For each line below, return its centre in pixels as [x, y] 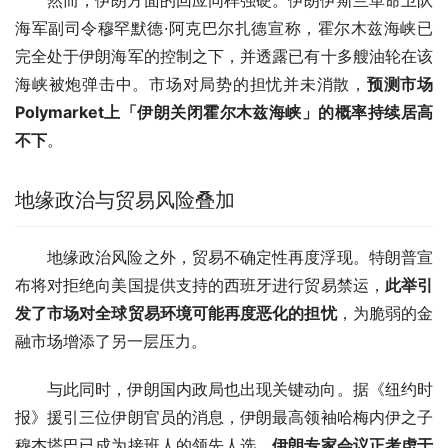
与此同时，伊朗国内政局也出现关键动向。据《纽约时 [240, 388]
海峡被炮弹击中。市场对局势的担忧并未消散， [191, 83]
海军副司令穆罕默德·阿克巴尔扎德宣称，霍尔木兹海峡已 [224, 27]
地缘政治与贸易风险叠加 [125, 199]
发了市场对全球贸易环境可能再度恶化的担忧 [176, 312]
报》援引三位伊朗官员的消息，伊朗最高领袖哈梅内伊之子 [224, 416]
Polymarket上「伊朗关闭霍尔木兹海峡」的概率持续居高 [224, 111]
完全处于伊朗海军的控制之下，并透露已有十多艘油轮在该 [224, 55]
